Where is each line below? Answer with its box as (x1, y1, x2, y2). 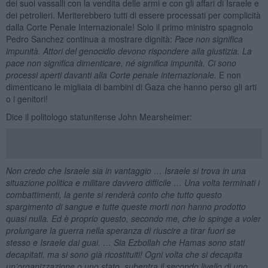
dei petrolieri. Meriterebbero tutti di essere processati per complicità (5, 8, 261, 21)
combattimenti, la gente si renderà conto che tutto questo (5, 188, 222, 200)
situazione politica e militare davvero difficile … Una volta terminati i (5, 176, 260, 188)
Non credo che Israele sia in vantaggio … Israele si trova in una (5, 164, 246, 176)
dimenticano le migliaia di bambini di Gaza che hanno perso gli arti (5, 80, 257, 93)
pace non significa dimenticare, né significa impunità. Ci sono (5, 56, 236, 69)
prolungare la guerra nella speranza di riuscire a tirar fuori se (5, 224, 236, 236)
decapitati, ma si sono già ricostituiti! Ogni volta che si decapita (5, 248, 242, 260)
